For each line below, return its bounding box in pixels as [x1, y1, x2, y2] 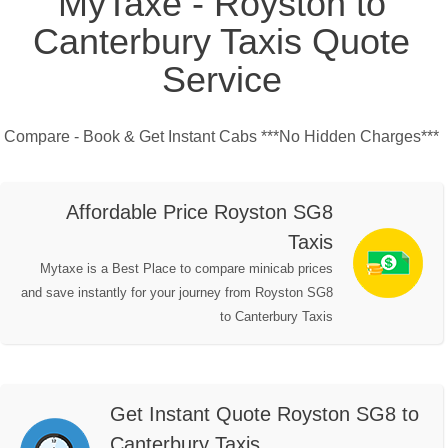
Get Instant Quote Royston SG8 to [110, 403, 419, 426]
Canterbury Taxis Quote [33, 21, 410, 63]
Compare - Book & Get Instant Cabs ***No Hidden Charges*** [4, 128, 439, 146]
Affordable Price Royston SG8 [66, 201, 333, 224]
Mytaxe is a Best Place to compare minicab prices [40, 261, 333, 277]
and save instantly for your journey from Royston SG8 [21, 285, 333, 301]
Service [161, 59, 282, 101]
